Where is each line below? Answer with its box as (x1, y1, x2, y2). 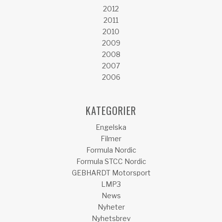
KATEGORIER (86, 103, 136, 118)
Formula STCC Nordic (76, 157, 146, 166)
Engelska (96, 123, 126, 132)
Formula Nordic (86, 146, 136, 155)
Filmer (101, 134, 121, 143)
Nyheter (97, 203, 125, 212)
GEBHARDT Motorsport (71, 168, 151, 177)
